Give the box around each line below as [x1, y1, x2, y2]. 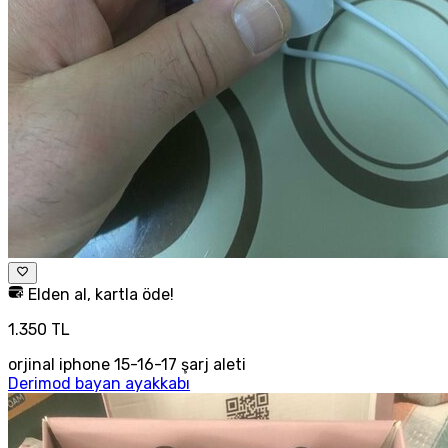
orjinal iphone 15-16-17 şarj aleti [8, 355, 246, 375]
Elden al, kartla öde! [24, 285, 174, 305]
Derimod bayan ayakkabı [8, 374, 190, 394]
